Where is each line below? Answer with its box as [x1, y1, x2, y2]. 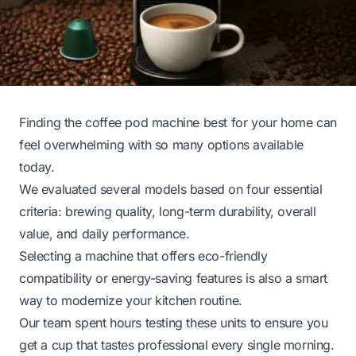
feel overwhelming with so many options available [19, 136, 304, 153]
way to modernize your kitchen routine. [19, 292, 242, 308]
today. [19, 158, 55, 175]
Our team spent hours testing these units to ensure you [19, 314, 328, 331]
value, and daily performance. [19, 225, 190, 242]
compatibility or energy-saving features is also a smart [19, 269, 328, 286]
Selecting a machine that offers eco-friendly [19, 247, 268, 264]
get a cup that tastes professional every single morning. [19, 336, 335, 353]
